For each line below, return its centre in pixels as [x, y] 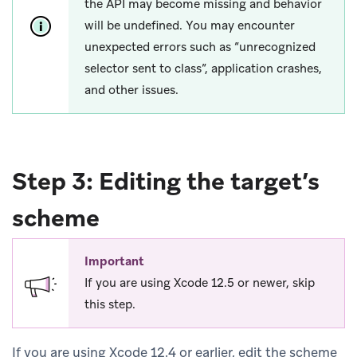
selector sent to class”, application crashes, [203, 69]
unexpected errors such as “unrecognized [200, 47]
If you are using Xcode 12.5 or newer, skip [200, 283]
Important [114, 262]
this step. [110, 305]
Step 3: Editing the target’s [166, 182]
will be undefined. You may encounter [190, 26]
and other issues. [131, 90]
